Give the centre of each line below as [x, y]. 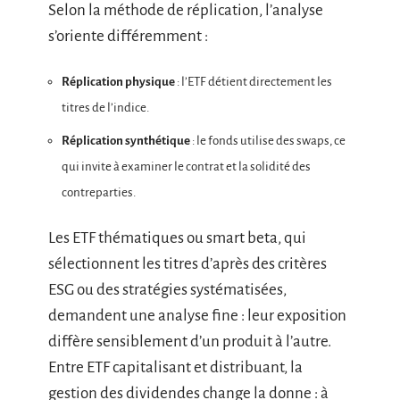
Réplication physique [118, 82]
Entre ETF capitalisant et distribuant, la [175, 367]
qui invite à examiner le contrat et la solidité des [186, 166]
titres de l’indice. [105, 108]
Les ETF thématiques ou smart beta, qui [177, 238]
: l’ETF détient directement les [254, 82]
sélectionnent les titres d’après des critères [187, 264]
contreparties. [99, 192]
